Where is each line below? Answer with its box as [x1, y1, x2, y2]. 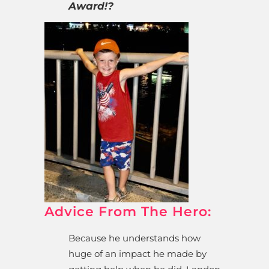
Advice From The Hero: [44, 203, 211, 220]
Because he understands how [68, 232, 201, 244]
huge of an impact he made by [68, 247, 207, 259]
